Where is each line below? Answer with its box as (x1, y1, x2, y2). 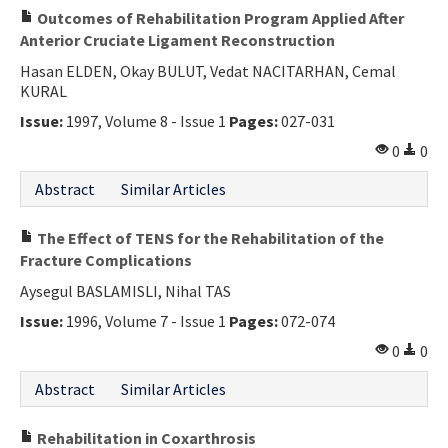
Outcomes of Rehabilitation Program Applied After (34, 7, 404, 28)
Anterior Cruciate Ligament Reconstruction (20, 29, 335, 50)
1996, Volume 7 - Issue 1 (63, 310, 229, 331)
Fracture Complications (20, 249, 192, 270)
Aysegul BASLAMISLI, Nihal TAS (20, 280, 231, 301)
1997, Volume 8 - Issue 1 (63, 110, 229, 131)
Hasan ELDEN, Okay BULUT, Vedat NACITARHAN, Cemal (20, 60, 396, 81)
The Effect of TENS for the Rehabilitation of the (34, 227, 384, 248)
